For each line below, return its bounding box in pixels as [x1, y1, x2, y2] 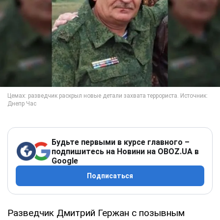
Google [52, 156, 78, 165]
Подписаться [87, 171, 133, 180]
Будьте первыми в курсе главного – [52, 137, 190, 147]
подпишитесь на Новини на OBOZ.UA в [52, 146, 199, 156]
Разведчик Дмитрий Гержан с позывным [7, 207, 185, 219]
